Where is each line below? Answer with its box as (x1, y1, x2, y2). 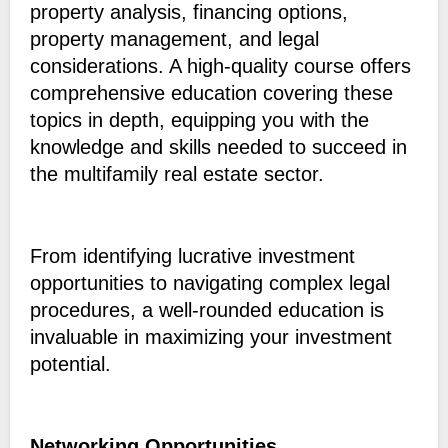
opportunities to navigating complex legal (29, 272, 390, 295)
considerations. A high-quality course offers (29, 55, 411, 78)
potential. (29, 353, 111, 376)
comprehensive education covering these (29, 82, 393, 105)
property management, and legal (29, 28, 319, 51)
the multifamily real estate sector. (29, 163, 330, 186)
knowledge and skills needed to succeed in (29, 136, 407, 159)
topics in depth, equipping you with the (29, 109, 369, 132)
